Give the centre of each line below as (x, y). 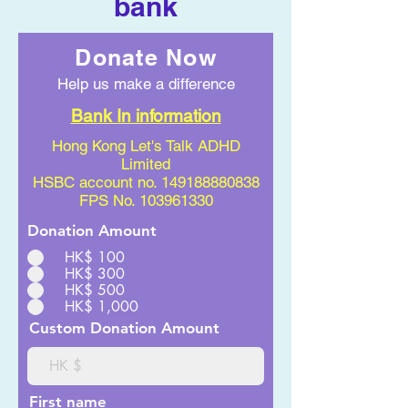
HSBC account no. (97, 182)
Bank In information (146, 116)
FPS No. (109, 200)
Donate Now (146, 57)
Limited (146, 164)
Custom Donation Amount (124, 328)
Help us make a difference (146, 84)
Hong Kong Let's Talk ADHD (146, 146)
